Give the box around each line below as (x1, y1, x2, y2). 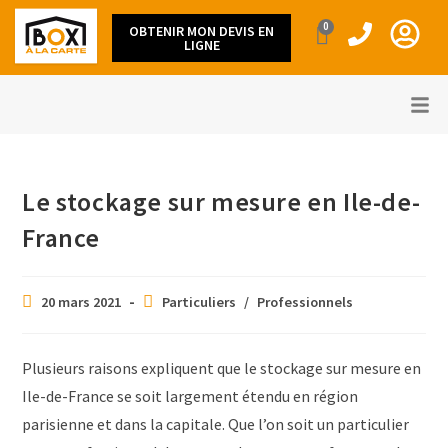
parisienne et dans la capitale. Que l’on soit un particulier (22, 414, 410, 435)
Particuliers (162, 293, 237, 312)
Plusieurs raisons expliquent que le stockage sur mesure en (22, 358, 422, 379)
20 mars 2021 (41, 293, 122, 312)
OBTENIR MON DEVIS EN (129, 21, 275, 40)
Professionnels (257, 293, 354, 312)
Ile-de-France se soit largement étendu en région (22, 386, 359, 407)
